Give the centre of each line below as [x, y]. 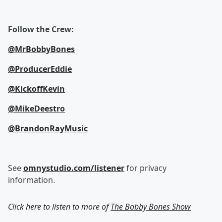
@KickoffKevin [36, 89]
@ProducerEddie [40, 69]
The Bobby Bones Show [151, 207]
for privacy [145, 168]
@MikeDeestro [36, 109]
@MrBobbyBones [41, 49]
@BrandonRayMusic [48, 128]
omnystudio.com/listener [74, 168]
